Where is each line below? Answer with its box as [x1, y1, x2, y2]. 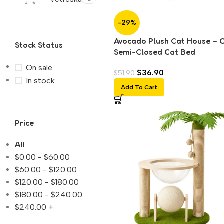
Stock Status [15, 40, 63, 50]
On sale [26, 62, 52, 72]
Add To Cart [121, 84, 158, 91]
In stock [26, 76, 55, 85]
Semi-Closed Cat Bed [114, 47, 196, 57]
